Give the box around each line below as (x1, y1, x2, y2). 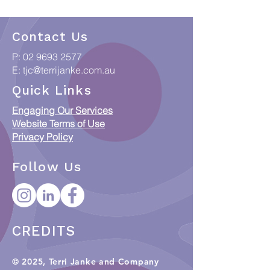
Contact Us (12, 29, 89, 44)
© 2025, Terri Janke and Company (12, 256, 159, 267)
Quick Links (12, 83, 92, 98)
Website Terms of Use (12, 118, 105, 130)
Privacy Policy (12, 131, 73, 143)
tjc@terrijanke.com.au (23, 64, 115, 76)
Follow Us (12, 159, 81, 174)
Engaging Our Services (12, 104, 113, 116)
